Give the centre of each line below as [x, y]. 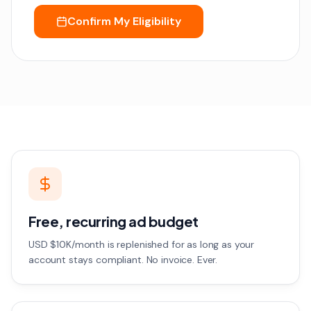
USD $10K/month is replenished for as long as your [142, 244]
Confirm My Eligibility [124, 21]
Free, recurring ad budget [114, 221]
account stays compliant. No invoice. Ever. [123, 260]
